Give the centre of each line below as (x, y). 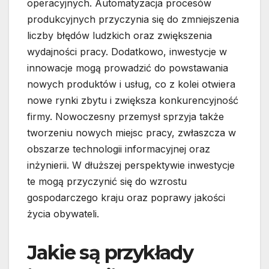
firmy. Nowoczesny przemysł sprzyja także (125, 117)
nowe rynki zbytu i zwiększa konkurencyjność (133, 101)
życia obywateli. (63, 214)
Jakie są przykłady (110, 253)
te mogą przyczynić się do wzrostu (107, 182)
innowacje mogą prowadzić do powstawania (128, 68)
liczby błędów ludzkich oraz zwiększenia (119, 36)
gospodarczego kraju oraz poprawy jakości (126, 198)
